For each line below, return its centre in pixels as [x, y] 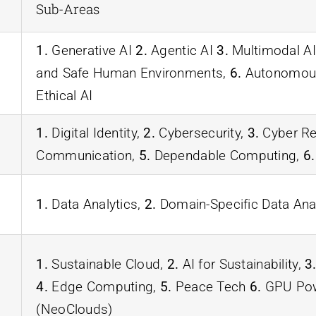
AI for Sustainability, [242, 264]
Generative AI [92, 50]
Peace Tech [211, 286]
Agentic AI [182, 50]
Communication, [87, 155]
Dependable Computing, [227, 155]
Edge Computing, [104, 286]
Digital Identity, [96, 133]
